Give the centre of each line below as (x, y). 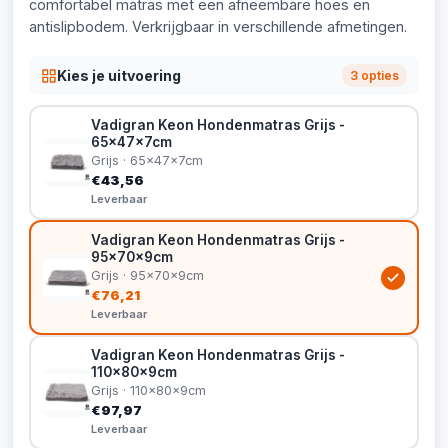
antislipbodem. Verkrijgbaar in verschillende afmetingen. (218, 26)
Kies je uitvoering (119, 75)
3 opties (374, 75)
